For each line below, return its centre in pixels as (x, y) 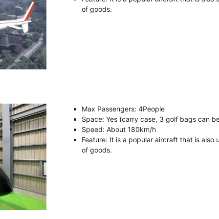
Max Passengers (108, 109)
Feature (94, 139)
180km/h (141, 129)
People (154, 109)
